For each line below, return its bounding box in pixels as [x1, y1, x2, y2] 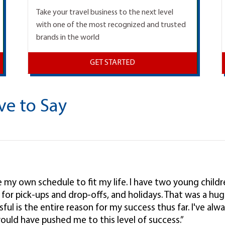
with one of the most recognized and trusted [36, 21, 186, 30]
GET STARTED [89, 59, 135, 67]
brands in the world [36, 34, 99, 42]
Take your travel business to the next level [36, 9, 173, 17]
